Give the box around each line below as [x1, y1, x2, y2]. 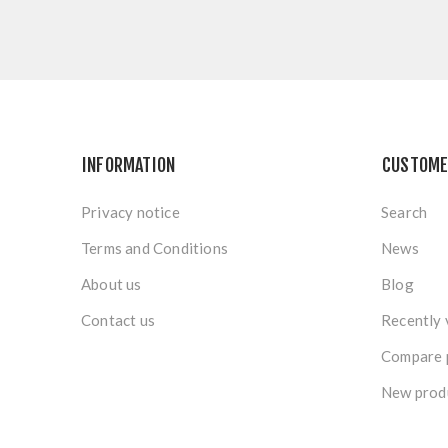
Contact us [81, 311, 155, 329]
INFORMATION [82, 154, 176, 176]
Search [381, 203, 428, 221]
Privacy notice [81, 203, 180, 221]
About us [81, 275, 142, 293]
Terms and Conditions [81, 239, 228, 257]
